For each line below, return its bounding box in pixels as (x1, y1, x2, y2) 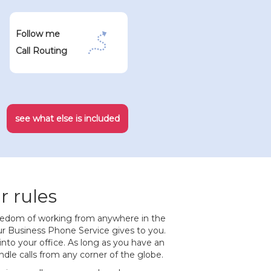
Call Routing (15, 45, 67, 57)
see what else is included (15, 113, 120, 125)
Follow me (15, 28, 60, 40)
